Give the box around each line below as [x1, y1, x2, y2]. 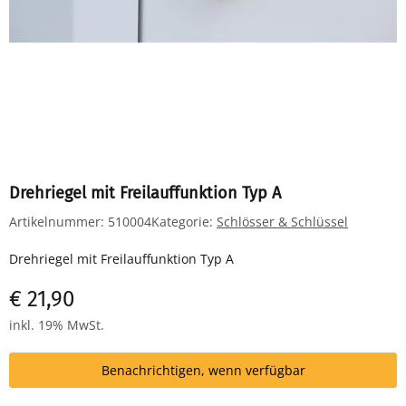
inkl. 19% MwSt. [9, 316, 104, 333]
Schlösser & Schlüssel [217, 213, 348, 230]
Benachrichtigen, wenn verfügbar [101, 362, 305, 379]
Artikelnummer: [9, 213, 108, 230]
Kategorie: [151, 213, 217, 230]
